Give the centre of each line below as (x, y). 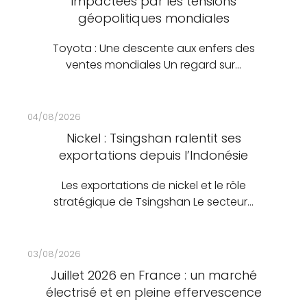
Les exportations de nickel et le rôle (153, 185)
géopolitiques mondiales (153, 18)
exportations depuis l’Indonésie (153, 155)
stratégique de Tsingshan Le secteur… (153, 202)
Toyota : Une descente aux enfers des (153, 48)
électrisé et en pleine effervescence (153, 292)
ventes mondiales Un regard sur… (153, 65)
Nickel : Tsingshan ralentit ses (153, 138)
